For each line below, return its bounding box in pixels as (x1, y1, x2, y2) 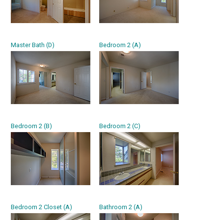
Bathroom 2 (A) (99, 203, 143, 211)
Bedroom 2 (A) (99, 41, 141, 49)
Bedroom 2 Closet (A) (11, 203, 73, 211)
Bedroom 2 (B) (11, 122, 53, 130)
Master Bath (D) (11, 41, 55, 49)
